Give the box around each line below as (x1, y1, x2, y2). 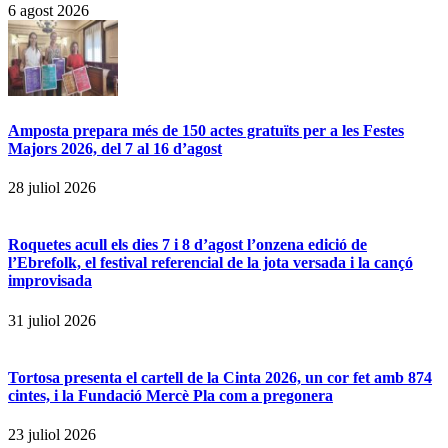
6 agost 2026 (8, 2, 89, 20)
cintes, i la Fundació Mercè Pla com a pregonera (8, 386, 333, 404)
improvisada (8, 272, 92, 290)
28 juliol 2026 (8, 178, 96, 196)
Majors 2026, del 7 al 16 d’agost (8, 139, 222, 157)
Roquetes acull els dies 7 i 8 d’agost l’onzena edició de (8, 236, 367, 254)
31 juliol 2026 (8, 311, 96, 329)
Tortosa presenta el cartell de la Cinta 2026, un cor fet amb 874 (8, 368, 432, 386)
